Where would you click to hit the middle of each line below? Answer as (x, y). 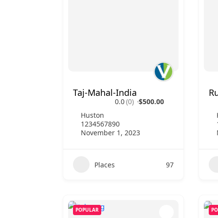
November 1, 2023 (110, 133)
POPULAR (87, 210)
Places (105, 164)
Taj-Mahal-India (105, 92)
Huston (92, 115)
